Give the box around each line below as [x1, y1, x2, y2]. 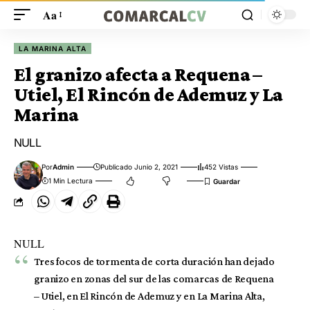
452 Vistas [204, 163, 239, 171]
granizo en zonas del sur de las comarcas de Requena [33, 273, 274, 284]
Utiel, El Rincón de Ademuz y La [14, 84, 283, 105]
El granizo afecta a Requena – [14, 64, 262, 85]
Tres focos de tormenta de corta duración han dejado [33, 255, 275, 267]
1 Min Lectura [48, 176, 93, 185]
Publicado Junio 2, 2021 [100, 163, 179, 171]
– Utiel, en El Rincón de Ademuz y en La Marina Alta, [33, 290, 265, 302]
